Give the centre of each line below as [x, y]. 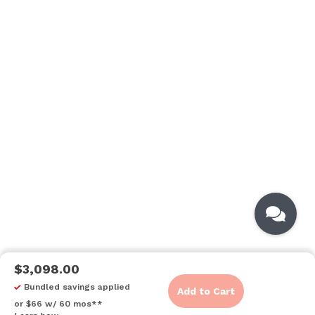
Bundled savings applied [76, 287]
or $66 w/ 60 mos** [58, 303]
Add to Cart [206, 291]
